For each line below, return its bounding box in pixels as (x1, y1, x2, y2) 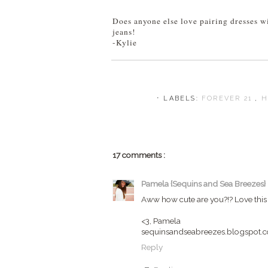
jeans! (112, 26, 136, 37)
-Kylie (112, 37, 137, 48)
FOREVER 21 (202, 95, 255, 102)
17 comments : (112, 150, 165, 160)
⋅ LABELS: (157, 95, 202, 102)
